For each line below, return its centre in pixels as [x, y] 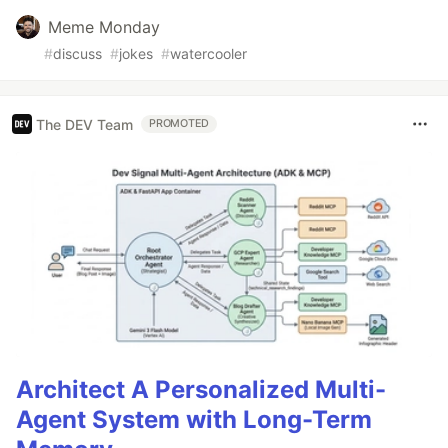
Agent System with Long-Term [194, 419]
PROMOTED [179, 124]
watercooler [208, 54]
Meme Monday [104, 27]
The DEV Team [84, 124]
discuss [77, 54]
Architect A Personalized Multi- [201, 389]
